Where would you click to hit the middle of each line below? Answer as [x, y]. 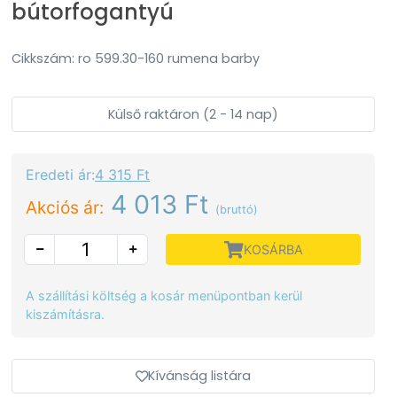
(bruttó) [237, 210]
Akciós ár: [65, 207]
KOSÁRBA [273, 249]
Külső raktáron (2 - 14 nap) [193, 114]
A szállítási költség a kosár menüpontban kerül [164, 296]
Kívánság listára [199, 376]
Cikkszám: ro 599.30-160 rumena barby [136, 58]
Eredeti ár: [60, 175]
